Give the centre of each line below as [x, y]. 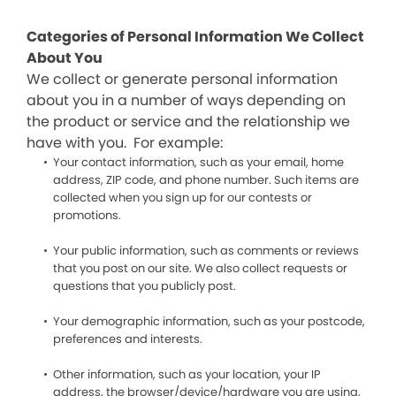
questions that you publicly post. [145, 286]
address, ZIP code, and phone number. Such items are [206, 180]
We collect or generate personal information [182, 79]
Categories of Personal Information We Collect [195, 37]
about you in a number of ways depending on [186, 100]
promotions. [87, 215]
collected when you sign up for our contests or [183, 198]
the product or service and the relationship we [188, 122]
